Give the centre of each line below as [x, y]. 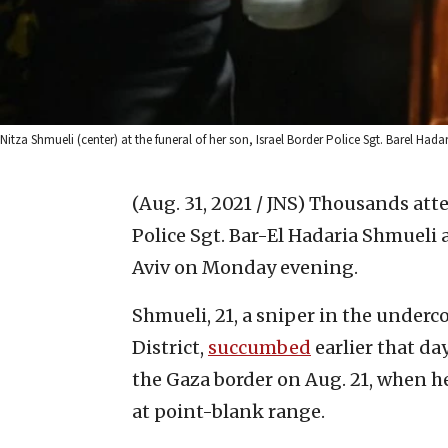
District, [170, 347]
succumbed [259, 347]
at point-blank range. [228, 411]
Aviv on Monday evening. [245, 267]
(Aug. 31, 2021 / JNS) [218, 203]
